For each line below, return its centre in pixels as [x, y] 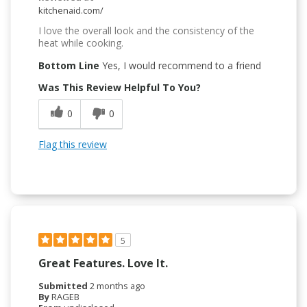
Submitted [64, 285]
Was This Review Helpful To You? [120, 87]
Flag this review [73, 144]
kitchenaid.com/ [71, 10]
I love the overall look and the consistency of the [146, 30]
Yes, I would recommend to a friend [180, 65]
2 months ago [118, 285]
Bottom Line [69, 65]
